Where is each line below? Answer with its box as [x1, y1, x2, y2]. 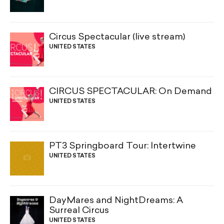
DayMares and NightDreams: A [49, 196, 183, 206]
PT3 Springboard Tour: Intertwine [49, 141, 196, 151]
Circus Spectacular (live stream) [49, 32, 185, 42]
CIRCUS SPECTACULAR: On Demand [49, 87, 212, 97]
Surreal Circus [49, 206, 109, 216]
